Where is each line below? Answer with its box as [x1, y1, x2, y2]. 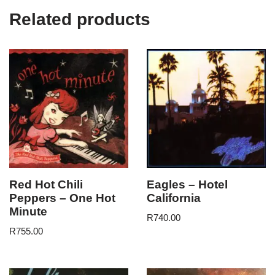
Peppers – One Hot [9, 191, 115, 204]
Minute [9, 204, 47, 218]
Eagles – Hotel [147, 177, 228, 191]
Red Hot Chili [9, 177, 83, 191]
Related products [9, 9, 150, 29]
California [147, 191, 201, 204]
